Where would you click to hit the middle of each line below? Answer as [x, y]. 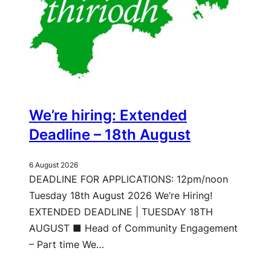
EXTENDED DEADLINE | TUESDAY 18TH [121, 212]
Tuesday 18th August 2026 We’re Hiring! [121, 196]
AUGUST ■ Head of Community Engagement [133, 228]
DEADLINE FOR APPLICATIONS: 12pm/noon [129, 179]
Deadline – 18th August [110, 135]
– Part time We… [67, 245]
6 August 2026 [54, 165]
